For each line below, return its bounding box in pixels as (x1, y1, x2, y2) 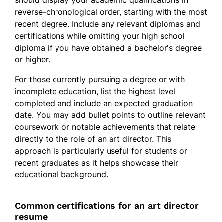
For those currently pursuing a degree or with (15, 74, 185, 84)
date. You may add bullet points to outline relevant (15, 110, 206, 120)
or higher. (15, 54, 50, 64)
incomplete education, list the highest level (15, 86, 175, 96)
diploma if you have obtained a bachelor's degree (15, 42, 202, 53)
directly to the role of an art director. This (15, 133, 171, 144)
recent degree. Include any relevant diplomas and (15, 18, 200, 29)
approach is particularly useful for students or (15, 145, 187, 156)
